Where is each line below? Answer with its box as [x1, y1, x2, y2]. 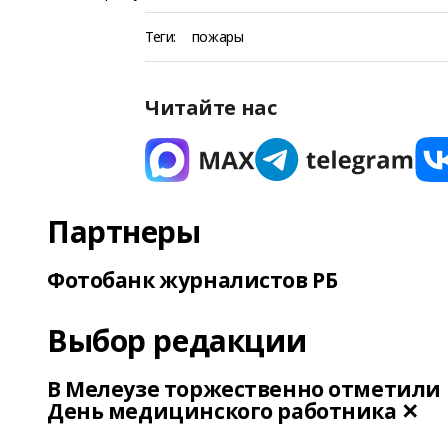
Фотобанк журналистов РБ [47, 266, 338, 294]
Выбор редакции [47, 320, 307, 361]
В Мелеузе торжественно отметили [47, 375, 441, 403]
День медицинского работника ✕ [47, 397, 419, 425]
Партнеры [47, 211, 201, 252]
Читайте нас [145, 94, 277, 121]
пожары [191, 27, 244, 46]
